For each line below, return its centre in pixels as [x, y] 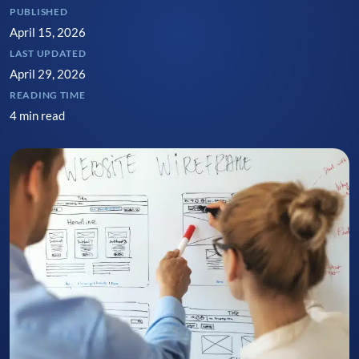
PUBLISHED [39, 11]
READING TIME [48, 95]
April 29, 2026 [48, 74]
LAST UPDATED [48, 53]
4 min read [37, 115]
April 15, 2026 [48, 32]
